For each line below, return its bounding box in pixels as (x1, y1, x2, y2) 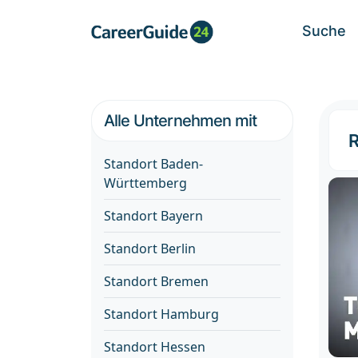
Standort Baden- (104, 155, 203, 173)
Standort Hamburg (104, 305, 219, 323)
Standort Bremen (104, 272, 209, 290)
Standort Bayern (104, 207, 203, 225)
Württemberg (104, 174, 187, 192)
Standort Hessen (104, 338, 205, 356)
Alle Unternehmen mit (104, 111, 257, 130)
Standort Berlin (104, 240, 196, 257)
